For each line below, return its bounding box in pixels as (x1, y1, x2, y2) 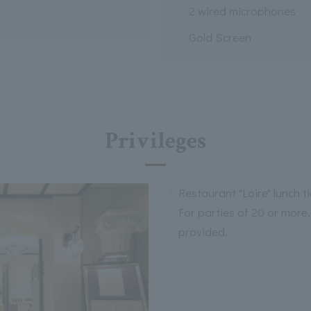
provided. (178, 224, 228, 239)
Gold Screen (188, 29, 251, 45)
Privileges (105, 126, 206, 156)
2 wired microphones (188, 3, 296, 19)
